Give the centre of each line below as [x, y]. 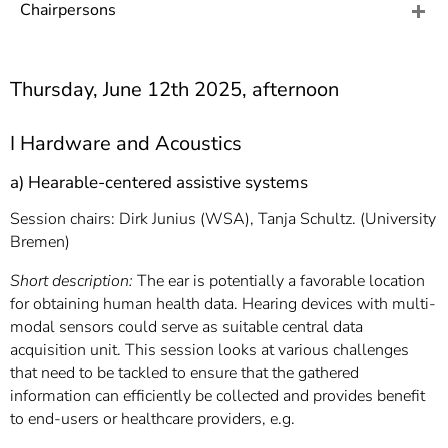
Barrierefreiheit [202, 52]
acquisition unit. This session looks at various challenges [209, 350]
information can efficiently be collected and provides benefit [217, 396]
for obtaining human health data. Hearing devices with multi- [223, 304]
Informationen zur [212, 29]
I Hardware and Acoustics [126, 143]
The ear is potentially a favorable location [281, 281]
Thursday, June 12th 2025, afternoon [174, 89]
